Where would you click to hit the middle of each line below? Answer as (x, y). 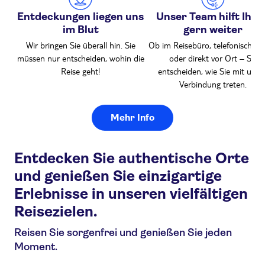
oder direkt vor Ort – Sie (213, 58)
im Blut (80, 30)
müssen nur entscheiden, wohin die (80, 58)
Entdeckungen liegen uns (80, 17)
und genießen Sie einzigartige (118, 176)
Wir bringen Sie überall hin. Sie (80, 45)
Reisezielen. (56, 211)
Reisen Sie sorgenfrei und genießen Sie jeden (123, 232)
